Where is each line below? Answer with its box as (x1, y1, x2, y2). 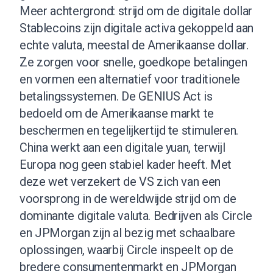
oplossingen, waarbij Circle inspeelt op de (19, 242, 233, 257)
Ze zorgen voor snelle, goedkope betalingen (19, 54, 247, 69)
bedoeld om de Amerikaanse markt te (19, 105, 214, 121)
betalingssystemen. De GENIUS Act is (19, 88, 213, 104)
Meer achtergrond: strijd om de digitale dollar (19, 3, 252, 18)
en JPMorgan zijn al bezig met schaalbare (19, 225, 235, 240)
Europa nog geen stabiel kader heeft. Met (19, 157, 232, 172)
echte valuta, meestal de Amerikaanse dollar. (19, 37, 249, 52)
